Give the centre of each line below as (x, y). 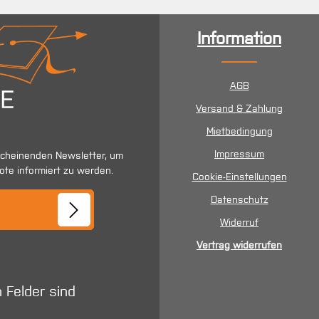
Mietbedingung (239, 131)
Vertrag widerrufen (239, 245)
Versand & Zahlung (239, 108)
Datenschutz (239, 199)
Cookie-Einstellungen (239, 177)
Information (239, 38)
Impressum (239, 154)
